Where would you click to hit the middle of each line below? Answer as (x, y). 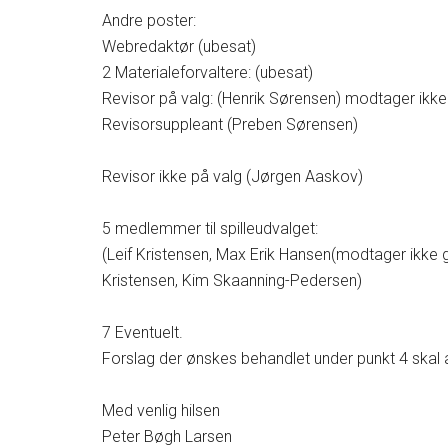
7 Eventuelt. (142, 332)
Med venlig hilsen (161, 410)
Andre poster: (149, 20)
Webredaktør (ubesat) (179, 46)
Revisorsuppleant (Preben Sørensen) (234, 124)
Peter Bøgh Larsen (167, 436)
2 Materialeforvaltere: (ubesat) (207, 72)
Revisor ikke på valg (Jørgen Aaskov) (232, 176)
